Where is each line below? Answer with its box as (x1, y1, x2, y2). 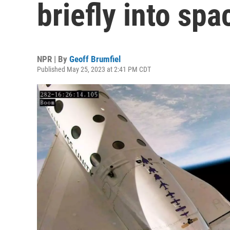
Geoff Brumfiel (69, 54, 121, 64)
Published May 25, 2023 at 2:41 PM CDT (37, 65, 151, 73)
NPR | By (37, 54, 69, 64)
